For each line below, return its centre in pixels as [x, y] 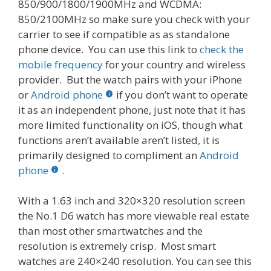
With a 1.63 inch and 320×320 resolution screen [132, 201]
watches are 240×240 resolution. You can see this [135, 261]
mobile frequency [60, 64]
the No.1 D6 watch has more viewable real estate [134, 216]
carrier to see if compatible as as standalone [124, 34]
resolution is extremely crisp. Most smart [117, 246]
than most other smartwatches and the [110, 231]
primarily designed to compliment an [109, 155]
